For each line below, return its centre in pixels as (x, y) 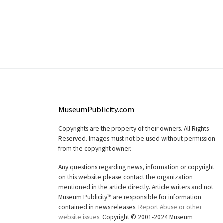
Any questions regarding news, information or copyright (136, 167)
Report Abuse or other (170, 207)
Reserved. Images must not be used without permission (137, 139)
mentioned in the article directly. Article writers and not (136, 187)
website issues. (79, 217)
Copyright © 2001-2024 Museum (147, 217)
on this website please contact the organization (125, 177)
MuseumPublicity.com (96, 109)
